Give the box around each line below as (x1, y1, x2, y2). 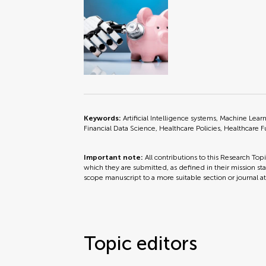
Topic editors (84, 232, 198, 255)
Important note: (84, 153, 145, 161)
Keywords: (84, 114, 123, 122)
